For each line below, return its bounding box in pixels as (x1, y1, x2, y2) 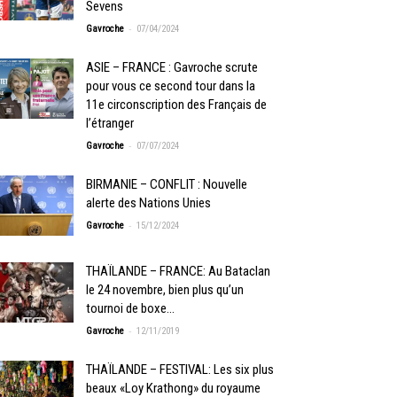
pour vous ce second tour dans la (86, 77, 256, 94)
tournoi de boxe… (86, 300, 175, 316)
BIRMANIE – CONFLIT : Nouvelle (86, 175, 248, 192)
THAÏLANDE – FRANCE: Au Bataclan (86, 262, 271, 279)
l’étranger (86, 114, 135, 131)
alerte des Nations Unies (86, 194, 212, 211)
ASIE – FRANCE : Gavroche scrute (86, 58, 259, 75)
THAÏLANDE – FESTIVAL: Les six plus (86, 361, 275, 378)
